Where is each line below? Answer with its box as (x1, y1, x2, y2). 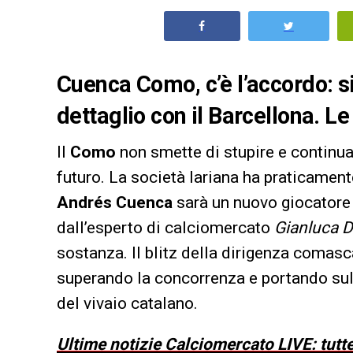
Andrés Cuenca (57, 193, 173, 213)
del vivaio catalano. (57, 294, 198, 314)
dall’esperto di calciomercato (57, 218, 274, 238)
